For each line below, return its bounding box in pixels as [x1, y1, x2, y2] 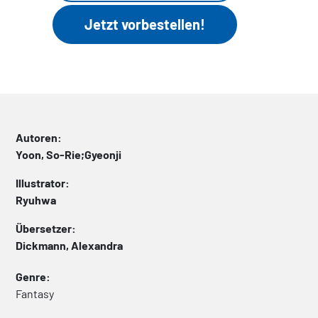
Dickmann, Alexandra [16, 238, 123, 252]
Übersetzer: [16, 221, 76, 235]
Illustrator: [16, 175, 70, 190]
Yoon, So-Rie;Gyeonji [16, 147, 121, 161]
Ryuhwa [16, 192, 56, 207]
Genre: [16, 269, 50, 283]
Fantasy [16, 286, 54, 300]
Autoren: [16, 130, 62, 144]
